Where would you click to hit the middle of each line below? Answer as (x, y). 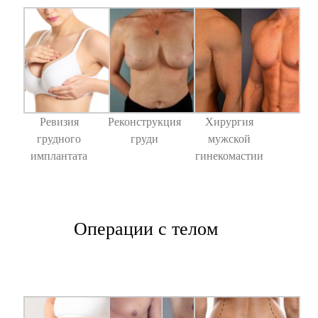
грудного (59, 138)
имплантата (59, 155)
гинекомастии (230, 155)
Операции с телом (146, 229)
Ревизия (59, 121)
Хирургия (230, 121)
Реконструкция (144, 121)
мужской (230, 138)
